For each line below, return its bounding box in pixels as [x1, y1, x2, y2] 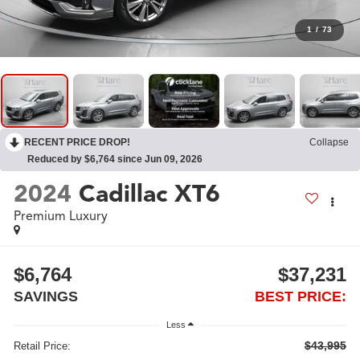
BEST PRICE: [254, 288, 346, 305]
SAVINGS [14, 288, 79, 305]
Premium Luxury [14, 207, 108, 224]
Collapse [309, 137, 349, 149]
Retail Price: [14, 340, 72, 353]
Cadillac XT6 [79, 178, 221, 209]
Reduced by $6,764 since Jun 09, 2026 [27, 153, 202, 166]
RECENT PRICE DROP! [24, 137, 130, 149]
